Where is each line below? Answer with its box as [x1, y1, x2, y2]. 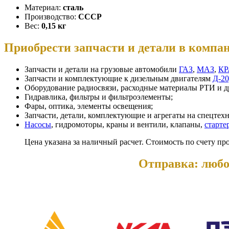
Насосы [25, 120, 51, 129]
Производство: [25, 12, 78, 21]
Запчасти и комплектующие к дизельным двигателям [25, 74, 213, 83]
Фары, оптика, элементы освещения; [25, 101, 153, 110]
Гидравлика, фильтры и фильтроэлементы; [25, 92, 173, 101]
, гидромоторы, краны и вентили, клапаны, [51, 120, 204, 129]
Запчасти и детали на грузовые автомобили [25, 64, 179, 74]
